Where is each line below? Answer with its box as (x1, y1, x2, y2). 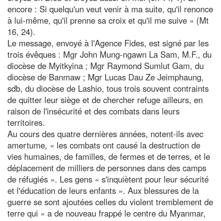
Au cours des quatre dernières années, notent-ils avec (7, 127, 203, 140)
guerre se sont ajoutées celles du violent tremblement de (7, 195, 213, 208)
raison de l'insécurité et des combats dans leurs (7, 105, 180, 117)
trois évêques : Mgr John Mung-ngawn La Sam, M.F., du (7, 48, 212, 60)
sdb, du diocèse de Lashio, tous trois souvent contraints (7, 82, 209, 94)
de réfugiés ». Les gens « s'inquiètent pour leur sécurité (7, 173, 209, 185)
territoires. (7, 116, 45, 128)
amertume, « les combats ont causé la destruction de (7, 139, 200, 151)
